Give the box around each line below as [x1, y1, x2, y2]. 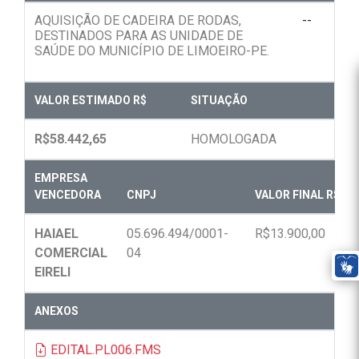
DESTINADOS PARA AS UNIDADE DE [34, 28, 243, 44]
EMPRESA [34, 171, 87, 185]
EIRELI [34, 264, 71, 280]
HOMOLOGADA [191, 131, 276, 147]
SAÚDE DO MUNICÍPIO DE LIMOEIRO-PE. [34, 43, 269, 59]
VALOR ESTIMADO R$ [34, 94, 147, 107]
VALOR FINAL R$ [255, 188, 340, 202]
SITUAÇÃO [191, 94, 248, 107]
